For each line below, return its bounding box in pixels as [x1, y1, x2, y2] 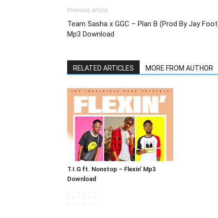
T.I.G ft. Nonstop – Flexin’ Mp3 [67, 165, 156, 173]
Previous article [67, 7, 108, 14]
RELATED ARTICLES [73, 64, 134, 73]
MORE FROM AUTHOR [145, 64, 213, 73]
